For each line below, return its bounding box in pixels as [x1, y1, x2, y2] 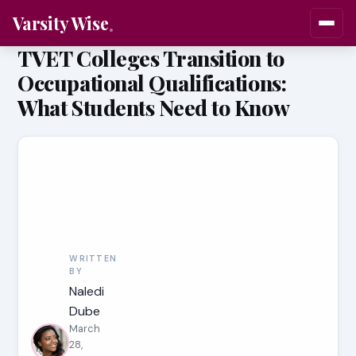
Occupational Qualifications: [17, 68, 287, 97]
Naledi [69, 283, 105, 300]
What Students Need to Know [17, 93, 290, 122]
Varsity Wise [13, 11, 109, 34]
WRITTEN [69, 253, 118, 264]
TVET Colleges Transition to [17, 44, 284, 72]
